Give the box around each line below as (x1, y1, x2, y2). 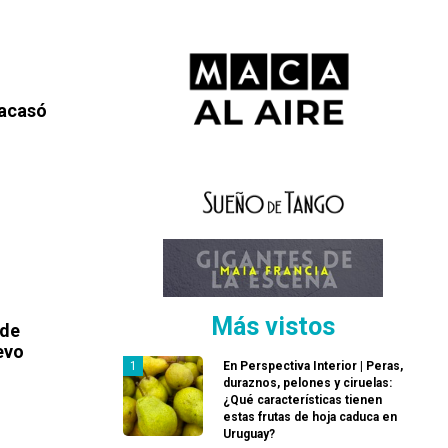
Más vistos (211, 312, 335, 342)
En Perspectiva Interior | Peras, (223, 359, 403, 374)
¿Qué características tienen (223, 393, 382, 408)
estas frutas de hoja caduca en (223, 410, 397, 425)
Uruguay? (223, 427, 275, 442)
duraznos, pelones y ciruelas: (223, 376, 392, 391)
